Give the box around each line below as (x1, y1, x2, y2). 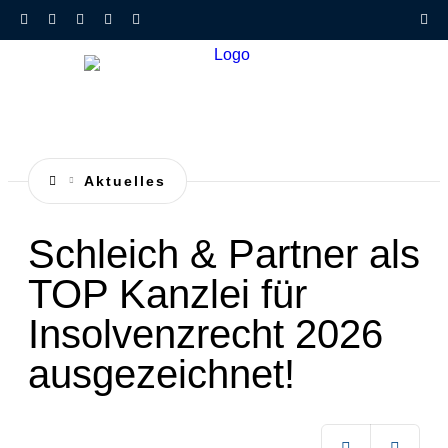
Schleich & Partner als (28, 232, 420, 276)
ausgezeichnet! (28, 352, 295, 396)
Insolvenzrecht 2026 (28, 312, 383, 356)
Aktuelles (84, 173, 166, 189)
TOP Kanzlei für (28, 272, 307, 316)
